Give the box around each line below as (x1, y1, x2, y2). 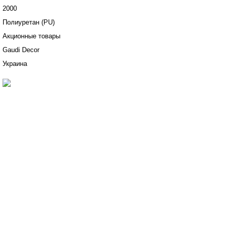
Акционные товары (3, 32, 60, 40)
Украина (3, 60, 27, 67)
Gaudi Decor (3, 46, 39, 54)
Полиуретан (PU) (3, 18, 55, 26)
